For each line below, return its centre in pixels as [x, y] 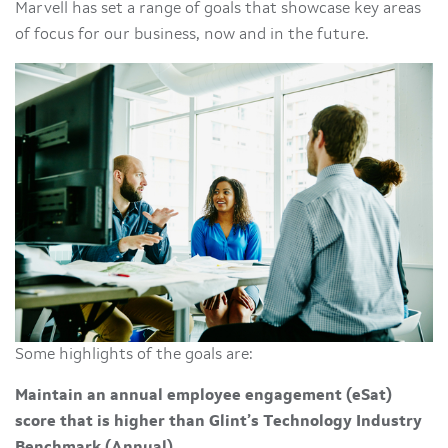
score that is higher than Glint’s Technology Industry [218, 421]
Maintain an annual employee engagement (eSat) [203, 395]
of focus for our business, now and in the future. [194, 35]
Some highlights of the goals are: [136, 354]
